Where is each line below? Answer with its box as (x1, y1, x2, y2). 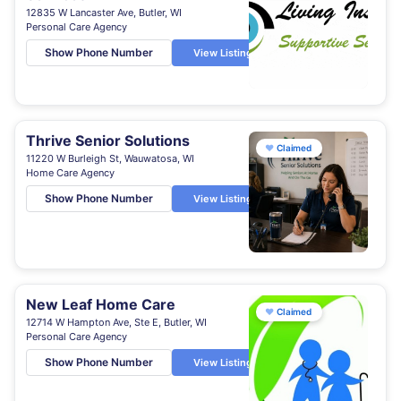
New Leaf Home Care (26, 295, 175, 313)
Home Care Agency (26, 166, 115, 179)
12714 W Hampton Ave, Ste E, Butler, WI (26, 316, 207, 328)
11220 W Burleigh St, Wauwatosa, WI (26, 152, 194, 165)
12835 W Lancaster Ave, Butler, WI (26, 6, 182, 19)
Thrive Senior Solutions (26, 132, 190, 149)
